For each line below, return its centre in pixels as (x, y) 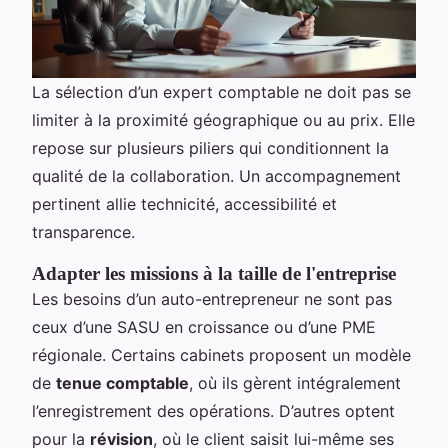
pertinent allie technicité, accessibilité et (184, 203)
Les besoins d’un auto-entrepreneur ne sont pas (212, 298)
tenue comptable (122, 382)
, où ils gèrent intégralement (295, 382)
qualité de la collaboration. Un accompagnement (216, 175)
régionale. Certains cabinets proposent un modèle (221, 354)
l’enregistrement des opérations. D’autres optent (213, 410)
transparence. (83, 231)
